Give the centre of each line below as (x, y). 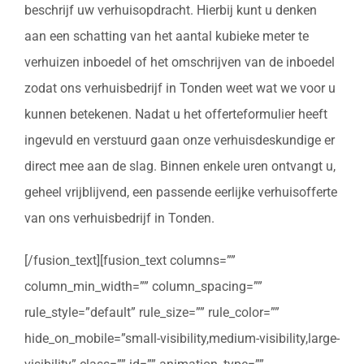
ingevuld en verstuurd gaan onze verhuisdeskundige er (180, 140)
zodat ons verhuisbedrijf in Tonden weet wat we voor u (180, 88)
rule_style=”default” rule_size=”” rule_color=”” (152, 312)
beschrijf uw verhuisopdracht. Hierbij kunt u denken (171, 10)
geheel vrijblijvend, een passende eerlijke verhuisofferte (181, 192)
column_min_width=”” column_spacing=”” (143, 286)
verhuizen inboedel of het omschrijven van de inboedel (180, 62)
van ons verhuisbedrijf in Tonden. (119, 218)
